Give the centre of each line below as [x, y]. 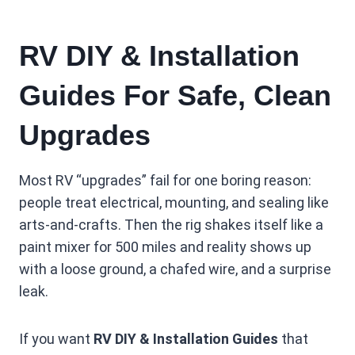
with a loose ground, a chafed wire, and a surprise [175, 269]
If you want [56, 339]
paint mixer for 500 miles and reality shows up [165, 247]
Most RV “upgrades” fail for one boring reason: [165, 180]
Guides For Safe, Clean [175, 95]
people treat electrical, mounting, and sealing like [174, 202]
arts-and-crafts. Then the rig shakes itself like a [171, 225]
